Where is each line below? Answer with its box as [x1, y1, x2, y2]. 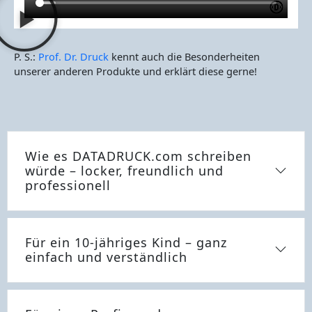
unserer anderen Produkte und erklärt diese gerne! [14, 63, 257, 78]
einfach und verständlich [25, 248, 187, 265]
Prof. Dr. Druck [36, 49, 109, 63]
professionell [25, 176, 111, 194]
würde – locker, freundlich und [25, 162, 224, 179]
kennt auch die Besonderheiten [109, 49, 260, 63]
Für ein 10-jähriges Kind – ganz [25, 233, 227, 251]
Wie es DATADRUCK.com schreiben [25, 147, 251, 164]
